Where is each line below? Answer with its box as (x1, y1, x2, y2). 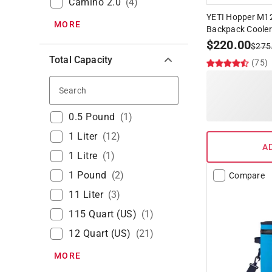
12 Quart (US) (69, 228, 131, 240)
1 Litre (69, 150, 98, 162)
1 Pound (69, 169, 107, 182)
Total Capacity (49, 54, 113, 66)
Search (88, 83, 118, 95)
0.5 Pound (69, 111, 115, 123)
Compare (229, 171, 265, 181)
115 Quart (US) (69, 208, 137, 220)
